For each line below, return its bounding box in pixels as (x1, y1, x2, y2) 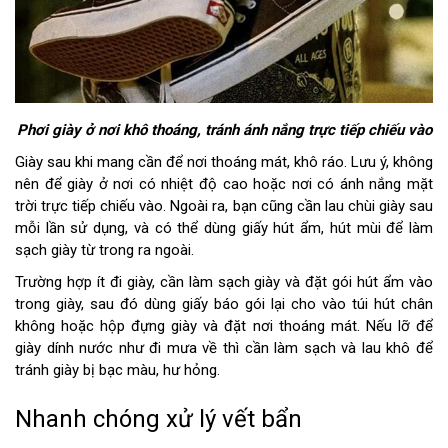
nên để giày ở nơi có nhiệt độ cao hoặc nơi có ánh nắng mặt (15, 174, 433, 193)
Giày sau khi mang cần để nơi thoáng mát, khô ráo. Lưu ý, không (15, 152, 433, 171)
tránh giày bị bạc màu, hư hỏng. (15, 360, 220, 379)
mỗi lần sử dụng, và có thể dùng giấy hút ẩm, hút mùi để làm (15, 218, 433, 237)
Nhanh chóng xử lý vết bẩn (15, 404, 302, 433)
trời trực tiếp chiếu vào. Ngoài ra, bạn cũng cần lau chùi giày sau (15, 196, 433, 215)
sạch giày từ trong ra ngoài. (15, 240, 194, 259)
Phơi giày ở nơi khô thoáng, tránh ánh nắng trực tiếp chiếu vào (16, 120, 432, 139)
